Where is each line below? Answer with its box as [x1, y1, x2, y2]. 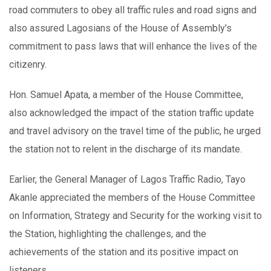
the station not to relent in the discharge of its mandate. [9, 143, 242, 155]
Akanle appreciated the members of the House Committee [9, 192, 255, 203]
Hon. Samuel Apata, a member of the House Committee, [9, 89, 243, 100]
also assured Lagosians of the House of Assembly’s [9, 22, 232, 34]
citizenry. [9, 59, 47, 70]
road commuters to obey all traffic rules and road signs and [9, 4, 256, 16]
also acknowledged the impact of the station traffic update [9, 107, 254, 119]
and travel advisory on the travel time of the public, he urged [9, 125, 261, 137]
